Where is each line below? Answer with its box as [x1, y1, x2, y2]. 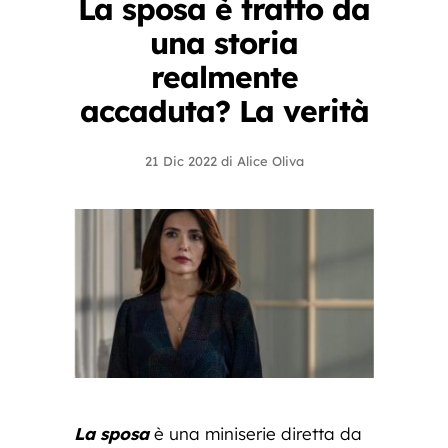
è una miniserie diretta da [149, 422, 362, 444]
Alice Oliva [236, 153, 304, 169]
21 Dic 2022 [144, 153, 217, 169]
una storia [150, 24, 298, 62]
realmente [150, 58, 298, 96]
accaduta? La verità [79, 92, 369, 130]
